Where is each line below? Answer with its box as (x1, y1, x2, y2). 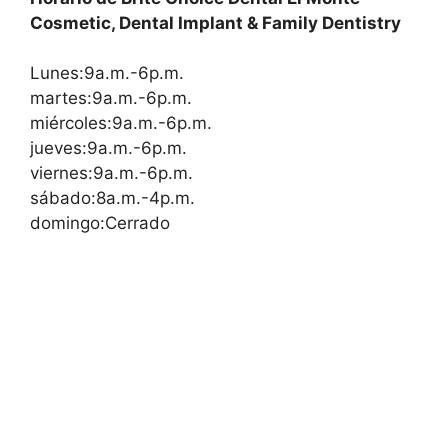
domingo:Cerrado (30, 213, 170, 234)
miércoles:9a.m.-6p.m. (30, 113, 212, 134)
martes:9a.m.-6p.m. (30, 88, 192, 109)
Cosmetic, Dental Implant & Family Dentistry (30, 12, 401, 33)
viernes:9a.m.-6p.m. (30, 163, 193, 184)
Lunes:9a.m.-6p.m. (30, 63, 184, 84)
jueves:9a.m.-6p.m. (30, 138, 187, 159)
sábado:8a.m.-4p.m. (30, 188, 195, 209)
